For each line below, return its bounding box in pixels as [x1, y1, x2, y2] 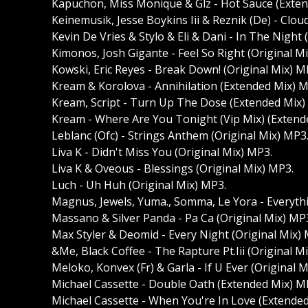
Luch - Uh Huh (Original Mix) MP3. [52, 177, 226, 193]
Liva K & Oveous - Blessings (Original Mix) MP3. [52, 161, 294, 177]
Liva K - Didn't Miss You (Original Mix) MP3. [52, 144, 272, 160]
